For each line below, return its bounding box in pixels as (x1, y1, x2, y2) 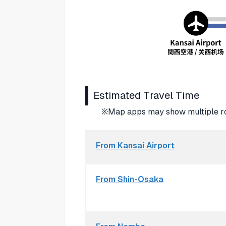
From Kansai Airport (96, 140, 175, 150)
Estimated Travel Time (93, 89, 199, 101)
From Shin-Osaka (96, 174, 163, 184)
